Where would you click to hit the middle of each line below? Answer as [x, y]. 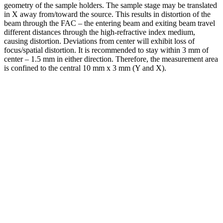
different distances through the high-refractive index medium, [100, 32]
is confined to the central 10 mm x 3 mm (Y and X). [85, 68]
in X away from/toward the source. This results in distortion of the [107, 14]
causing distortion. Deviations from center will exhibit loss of [99, 41]
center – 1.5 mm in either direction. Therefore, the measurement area [111, 59]
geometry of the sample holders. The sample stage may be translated [111, 5]
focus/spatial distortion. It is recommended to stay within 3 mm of [106, 50]
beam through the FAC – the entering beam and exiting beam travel [110, 23]
